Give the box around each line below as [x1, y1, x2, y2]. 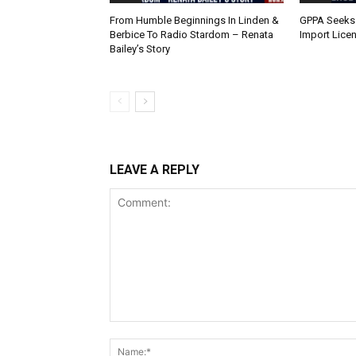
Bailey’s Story [110, 42, 170, 55]
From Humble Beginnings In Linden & [110, 14, 279, 26]
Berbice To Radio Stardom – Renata [110, 28, 273, 41]
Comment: [109, 322, 162, 336]
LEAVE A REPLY [110, 161, 199, 177]
